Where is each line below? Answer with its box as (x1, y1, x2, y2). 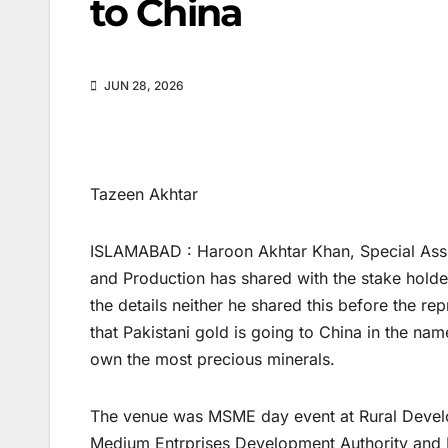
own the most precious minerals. (90, 349, 335, 370)
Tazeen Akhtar (90, 184, 198, 205)
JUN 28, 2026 (101, 78, 184, 94)
